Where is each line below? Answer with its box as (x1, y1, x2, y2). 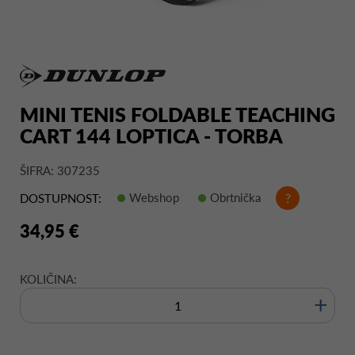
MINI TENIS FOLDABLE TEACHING (20, 101, 335, 126)
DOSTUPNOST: (20, 191, 101, 206)
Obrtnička (210, 189, 261, 204)
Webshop (129, 189, 179, 204)
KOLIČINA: (20, 271, 77, 286)
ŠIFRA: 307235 (20, 162, 100, 177)
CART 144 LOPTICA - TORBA (20, 123, 283, 147)
